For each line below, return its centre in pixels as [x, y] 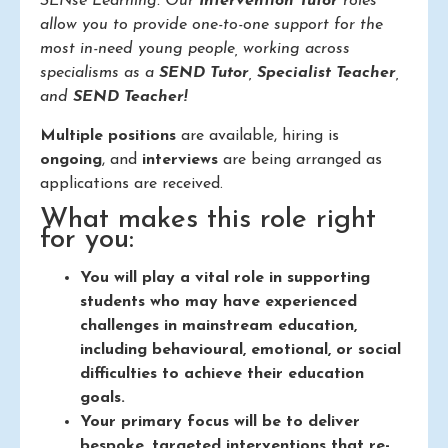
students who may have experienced [218, 301]
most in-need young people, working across [195, 49]
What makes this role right [208, 219]
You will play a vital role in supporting [225, 277]
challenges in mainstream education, [218, 325]
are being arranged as [300, 159]
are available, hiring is [257, 135]
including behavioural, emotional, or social [240, 349]
